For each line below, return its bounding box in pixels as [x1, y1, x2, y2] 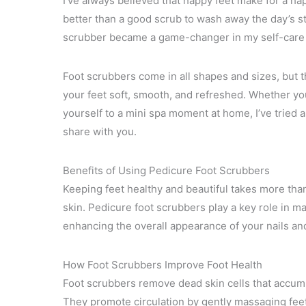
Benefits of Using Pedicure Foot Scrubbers [63, 163, 270, 177]
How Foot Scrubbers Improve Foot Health [63, 258, 262, 271]
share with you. [63, 124, 137, 138]
